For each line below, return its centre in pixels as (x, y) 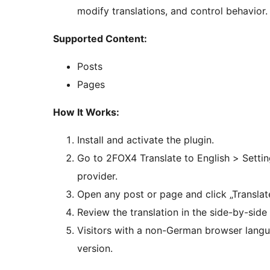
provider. (97, 176)
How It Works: (86, 112)
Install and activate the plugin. (146, 140)
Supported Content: (100, 39)
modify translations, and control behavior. (172, 11)
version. (95, 249)
